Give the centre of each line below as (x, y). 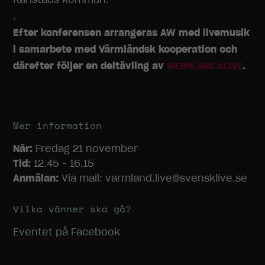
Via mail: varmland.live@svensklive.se (153, 178)
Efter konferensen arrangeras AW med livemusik (132, 33)
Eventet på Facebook (67, 232)
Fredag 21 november (85, 148)
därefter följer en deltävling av (90, 66)
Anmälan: (36, 178)
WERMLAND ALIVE (205, 66)
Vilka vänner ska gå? (72, 210)
